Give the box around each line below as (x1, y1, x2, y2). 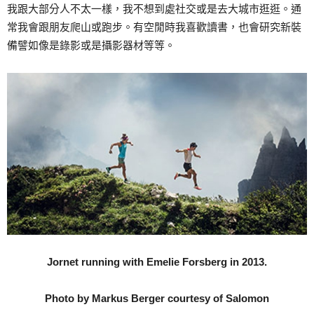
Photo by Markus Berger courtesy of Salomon (45, 292, 269, 305)
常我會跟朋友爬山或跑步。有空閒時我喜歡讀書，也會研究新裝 (7, 21, 301, 34)
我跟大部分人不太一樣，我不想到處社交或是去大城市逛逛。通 (7, 3, 301, 15)
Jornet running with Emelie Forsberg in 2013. (47, 256, 267, 268)
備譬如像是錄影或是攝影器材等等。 (7, 39, 175, 52)
